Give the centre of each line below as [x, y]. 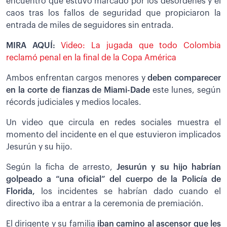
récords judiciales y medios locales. [74, 102]
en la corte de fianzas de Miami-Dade [80, 90]
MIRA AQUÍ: [34, 45]
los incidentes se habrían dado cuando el [128, 191]
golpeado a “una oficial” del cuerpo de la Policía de [113, 179]
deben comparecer [183, 78]
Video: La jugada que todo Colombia [141, 45]
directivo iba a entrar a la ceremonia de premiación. [105, 203]
